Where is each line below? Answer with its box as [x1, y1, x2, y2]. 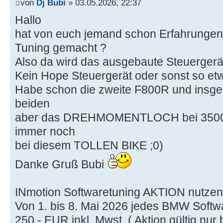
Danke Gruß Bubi [15, 157, 107, 171]
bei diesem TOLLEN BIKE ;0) [15, 138, 163, 152]
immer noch [15, 124, 75, 138]
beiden [15, 97, 50, 110]
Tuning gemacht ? [15, 41, 107, 54]
